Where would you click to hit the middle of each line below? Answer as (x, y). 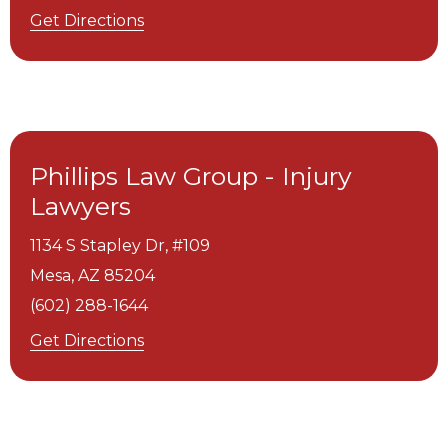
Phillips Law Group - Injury (191, 176)
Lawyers (80, 206)
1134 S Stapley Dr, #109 (120, 246)
